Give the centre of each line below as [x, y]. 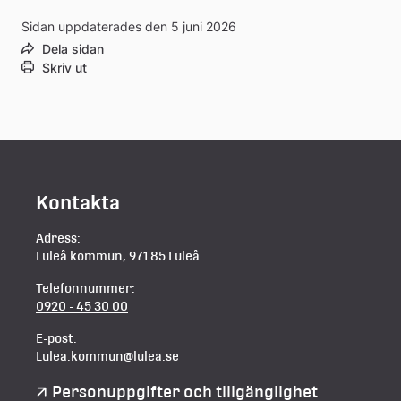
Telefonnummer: [85, 288]
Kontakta [78, 202]
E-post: [56, 338]
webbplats [149, 36]
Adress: [58, 238]
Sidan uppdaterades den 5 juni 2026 [129, 26]
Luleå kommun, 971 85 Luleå [118, 256]
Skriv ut [64, 67]
